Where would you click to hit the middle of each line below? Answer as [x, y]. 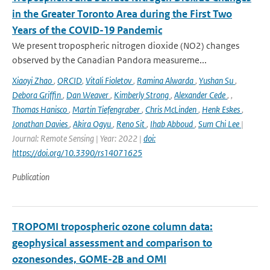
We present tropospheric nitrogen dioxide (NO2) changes [126, 46]
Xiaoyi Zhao [33, 80]
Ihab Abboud [172, 124]
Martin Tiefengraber [107, 109]
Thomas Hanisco [40, 109]
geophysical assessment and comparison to [112, 243]
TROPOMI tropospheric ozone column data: [112, 227]
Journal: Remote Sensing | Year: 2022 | [78, 138]
